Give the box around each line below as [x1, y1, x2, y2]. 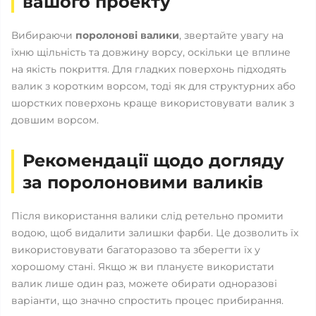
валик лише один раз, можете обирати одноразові [11, 277, 277, 290]
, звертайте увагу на [179, 29, 284, 42]
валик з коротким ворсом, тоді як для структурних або [11, 80, 296, 92]
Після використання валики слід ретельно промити [11, 209, 284, 222]
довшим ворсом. [11, 114, 99, 126]
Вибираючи [11, 29, 75, 42]
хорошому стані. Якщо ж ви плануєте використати [11, 260, 274, 273]
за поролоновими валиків [23, 172, 263, 193]
